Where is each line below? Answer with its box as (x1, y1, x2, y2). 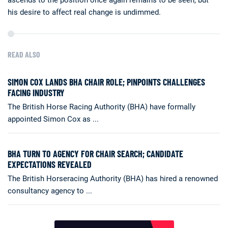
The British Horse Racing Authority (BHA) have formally (8, 102, 195, 111)
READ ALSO (8, 49, 40, 59)
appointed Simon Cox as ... (8, 114, 99, 124)
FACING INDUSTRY (8, 87, 65, 98)
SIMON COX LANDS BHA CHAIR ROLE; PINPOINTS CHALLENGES (8, 76, 205, 88)
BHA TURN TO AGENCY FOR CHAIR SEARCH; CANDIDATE (8, 148, 183, 159)
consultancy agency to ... (8, 186, 92, 195)
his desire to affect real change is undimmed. (8, 7, 161, 17)
